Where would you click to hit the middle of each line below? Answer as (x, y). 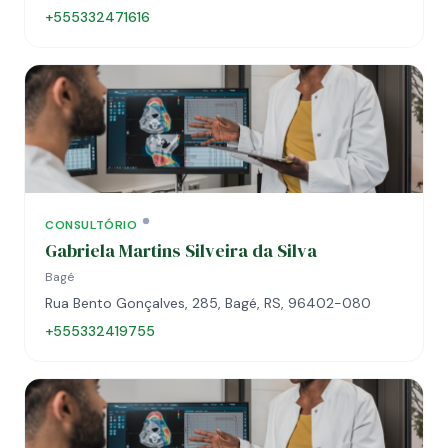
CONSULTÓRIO (91, 225)
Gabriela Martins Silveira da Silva (181, 250)
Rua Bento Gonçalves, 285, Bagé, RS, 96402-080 (208, 303)
